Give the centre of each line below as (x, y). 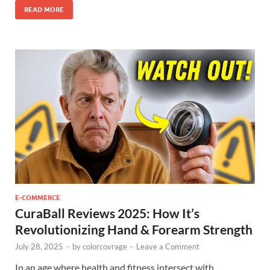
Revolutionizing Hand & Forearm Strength (134, 230)
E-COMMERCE (38, 198)
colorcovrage (105, 247)
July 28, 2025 (39, 247)
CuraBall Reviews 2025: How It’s (107, 213)
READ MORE (44, 9)
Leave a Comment (168, 247)
